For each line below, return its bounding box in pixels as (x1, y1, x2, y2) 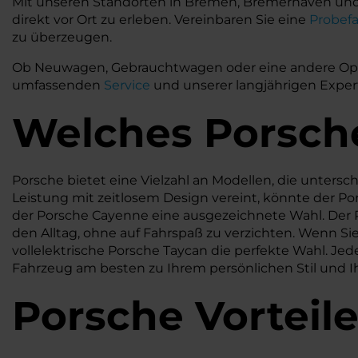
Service (104, 78, 150, 93)
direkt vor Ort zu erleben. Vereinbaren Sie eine (12, 12, 309, 27)
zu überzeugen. (12, 30, 112, 45)
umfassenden (12, 78, 104, 93)
